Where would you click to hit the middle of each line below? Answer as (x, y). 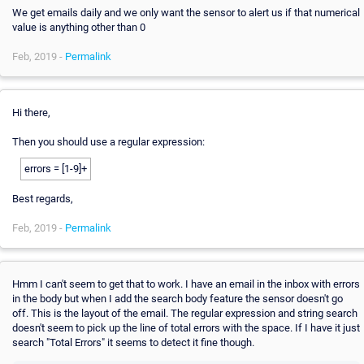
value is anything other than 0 (78, 27)
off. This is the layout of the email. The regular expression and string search (184, 313)
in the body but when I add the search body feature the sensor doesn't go (177, 298)
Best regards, (42, 198)
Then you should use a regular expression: (108, 141)
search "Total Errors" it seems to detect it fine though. (133, 342)
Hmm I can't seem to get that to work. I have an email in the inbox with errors (186, 284)
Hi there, (31, 112)
